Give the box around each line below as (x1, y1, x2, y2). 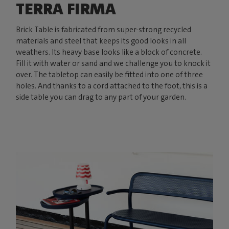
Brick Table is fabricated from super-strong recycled (16, 24, 192, 35)
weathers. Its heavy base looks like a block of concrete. (16, 47, 202, 57)
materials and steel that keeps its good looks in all (16, 35, 187, 46)
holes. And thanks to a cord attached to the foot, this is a (16, 80, 208, 91)
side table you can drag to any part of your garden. (16, 91, 187, 102)
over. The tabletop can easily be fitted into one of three (16, 69, 203, 80)
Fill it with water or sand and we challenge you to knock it (16, 58, 211, 68)
